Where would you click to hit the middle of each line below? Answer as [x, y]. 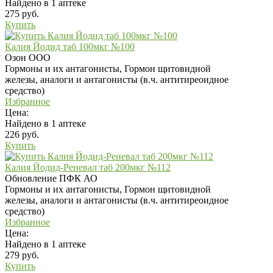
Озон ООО [28, 57]
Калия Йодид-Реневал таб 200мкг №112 [88, 167]
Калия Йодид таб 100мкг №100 [70, 46]
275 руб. [22, 13]
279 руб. [22, 255]
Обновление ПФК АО [51, 178]
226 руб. [22, 134]
